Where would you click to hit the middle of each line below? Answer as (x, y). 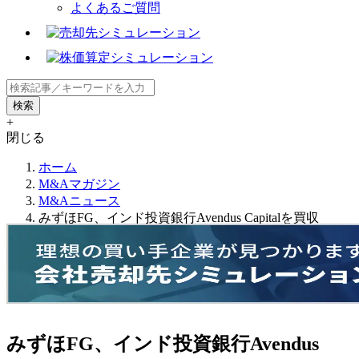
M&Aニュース (79, 200)
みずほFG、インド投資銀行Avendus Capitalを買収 (179, 217)
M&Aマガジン (79, 184)
